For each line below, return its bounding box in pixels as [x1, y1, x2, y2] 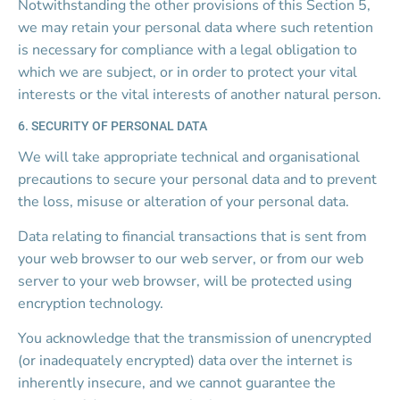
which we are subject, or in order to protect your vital [18, 62, 361, 82]
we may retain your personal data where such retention [18, 18, 377, 37]
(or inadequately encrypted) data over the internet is [18, 351, 356, 371]
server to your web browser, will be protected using [18, 271, 355, 291]
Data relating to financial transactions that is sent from [18, 227, 371, 246]
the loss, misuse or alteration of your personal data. [18, 192, 349, 212]
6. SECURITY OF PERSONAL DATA [18, 119, 207, 133]
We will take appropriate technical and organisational [18, 147, 363, 167]
